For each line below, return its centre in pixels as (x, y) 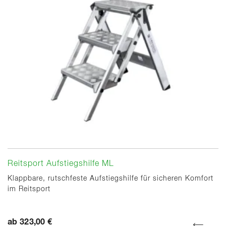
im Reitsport (29, 189)
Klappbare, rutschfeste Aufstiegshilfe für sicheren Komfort (110, 179)
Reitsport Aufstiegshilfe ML (61, 164)
